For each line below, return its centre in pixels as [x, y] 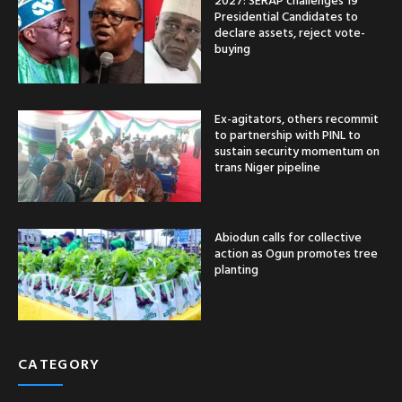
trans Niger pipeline [267, 167]
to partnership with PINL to [288, 135]
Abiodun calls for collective [288, 237]
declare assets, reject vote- [290, 32]
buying [232, 48]
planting [236, 269]
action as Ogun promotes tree [296, 253]
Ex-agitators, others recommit [297, 118]
